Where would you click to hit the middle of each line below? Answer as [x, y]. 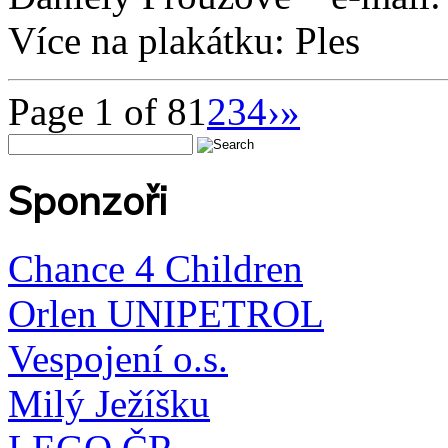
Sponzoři [88, 200]
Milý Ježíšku [109, 404]
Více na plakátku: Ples [184, 40]
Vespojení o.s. [118, 359]
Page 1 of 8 [97, 111]
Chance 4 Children [155, 269]
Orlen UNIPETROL [166, 314]
